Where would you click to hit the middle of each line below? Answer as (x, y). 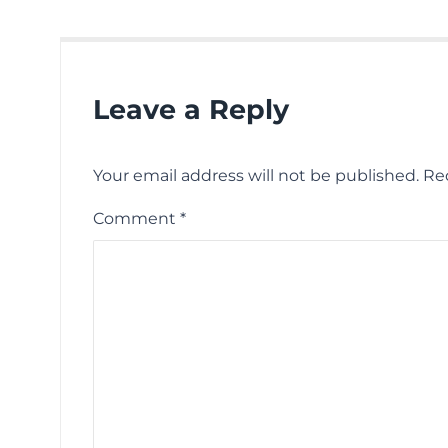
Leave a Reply (191, 110)
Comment (136, 219)
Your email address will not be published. (256, 176)
